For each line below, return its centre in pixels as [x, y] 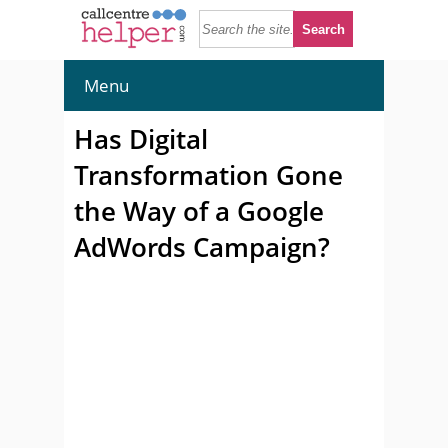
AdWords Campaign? [202, 247]
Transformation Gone [208, 175]
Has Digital [141, 139]
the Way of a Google [199, 211]
